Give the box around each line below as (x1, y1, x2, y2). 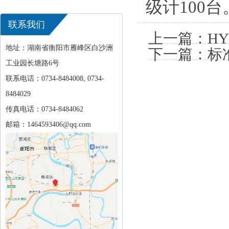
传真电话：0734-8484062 (6, 105, 83, 113)
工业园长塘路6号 (6, 59, 59, 67)
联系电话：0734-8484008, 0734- (6, 75, 104, 82)
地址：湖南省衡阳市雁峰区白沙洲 (6, 44, 113, 52)
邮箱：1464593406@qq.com (6, 121, 91, 128)
